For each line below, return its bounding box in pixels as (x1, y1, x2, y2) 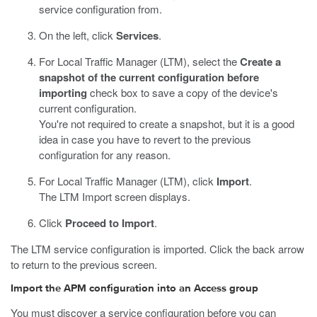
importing (39, 85, 87, 100)
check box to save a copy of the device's (87, 85, 278, 100)
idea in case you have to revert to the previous (39, 132, 251, 146)
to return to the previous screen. (11, 257, 157, 272)
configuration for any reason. (39, 147, 171, 162)
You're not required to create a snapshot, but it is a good (39, 116, 294, 131)
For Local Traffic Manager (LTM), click (39, 173, 217, 188)
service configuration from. (39, 1, 162, 16)
